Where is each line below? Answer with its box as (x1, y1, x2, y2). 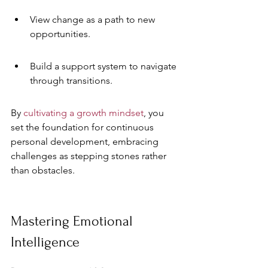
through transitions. (30, 75, 112, 86)
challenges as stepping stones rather (11, 150, 169, 162)
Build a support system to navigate (30, 60, 179, 72)
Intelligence (11, 234, 80, 250)
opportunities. (30, 28, 90, 39)
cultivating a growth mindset (23, 107, 144, 118)
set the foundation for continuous (11, 121, 156, 133)
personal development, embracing (11, 136, 161, 147)
